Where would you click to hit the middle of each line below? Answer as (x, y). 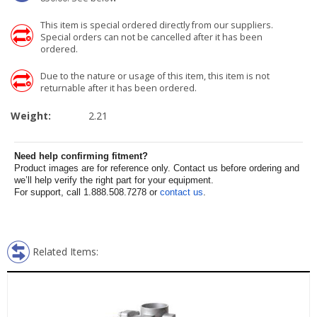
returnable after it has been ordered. (119, 88)
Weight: (32, 116)
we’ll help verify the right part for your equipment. (114, 180)
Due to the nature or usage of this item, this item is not (155, 76)
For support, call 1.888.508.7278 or (87, 192)
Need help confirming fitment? (81, 156)
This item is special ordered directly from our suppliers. (157, 25)
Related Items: (65, 252)
